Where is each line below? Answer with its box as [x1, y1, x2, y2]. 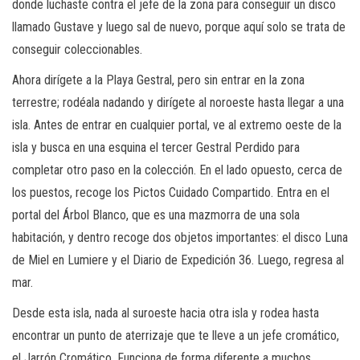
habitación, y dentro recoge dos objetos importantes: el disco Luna [12, 229, 348, 245]
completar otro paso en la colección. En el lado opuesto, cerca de [12, 162, 342, 178]
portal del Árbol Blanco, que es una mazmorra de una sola [12, 207, 300, 223]
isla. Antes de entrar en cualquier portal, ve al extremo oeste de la [12, 117, 342, 133]
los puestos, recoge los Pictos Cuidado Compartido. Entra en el [12, 184, 329, 200]
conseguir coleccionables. [12, 41, 142, 57]
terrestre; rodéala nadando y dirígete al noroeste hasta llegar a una [12, 94, 344, 110]
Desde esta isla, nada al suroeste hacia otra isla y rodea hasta [12, 305, 319, 321]
